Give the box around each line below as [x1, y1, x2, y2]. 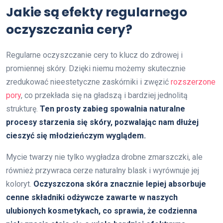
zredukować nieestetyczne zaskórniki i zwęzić [6, 77, 171, 87]
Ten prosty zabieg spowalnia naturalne [40, 104, 185, 113]
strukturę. [6, 104, 40, 113]
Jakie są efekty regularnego [6, 3, 187, 21]
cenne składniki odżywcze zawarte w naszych [6, 192, 178, 202]
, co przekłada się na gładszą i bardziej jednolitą [21, 90, 188, 100]
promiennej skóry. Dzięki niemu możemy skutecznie [6, 63, 186, 73]
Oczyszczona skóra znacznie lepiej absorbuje [33, 179, 206, 189]
